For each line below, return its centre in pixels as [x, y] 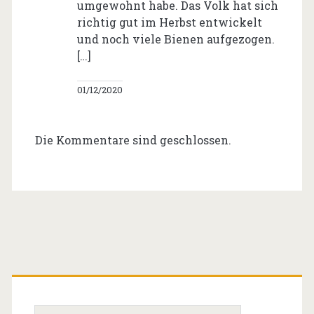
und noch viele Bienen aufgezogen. [176, 39]
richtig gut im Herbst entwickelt [169, 22]
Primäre [68, 274]
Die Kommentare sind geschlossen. [133, 140]
